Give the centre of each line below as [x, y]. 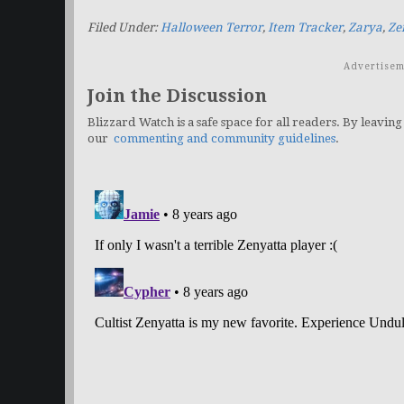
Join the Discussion [177, 96]
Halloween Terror [211, 28]
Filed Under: [124, 28]
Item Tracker [305, 28]
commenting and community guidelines [225, 139]
